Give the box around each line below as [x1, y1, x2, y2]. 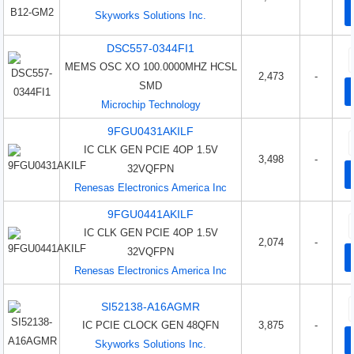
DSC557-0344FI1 [107, 42, 195, 55]
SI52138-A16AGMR [101, 300, 201, 313]
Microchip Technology [100, 99, 201, 111]
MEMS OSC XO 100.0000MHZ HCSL [64, 61, 237, 73]
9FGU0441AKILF [107, 208, 194, 220]
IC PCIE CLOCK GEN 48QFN [82, 319, 220, 331]
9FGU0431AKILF [107, 125, 194, 137]
